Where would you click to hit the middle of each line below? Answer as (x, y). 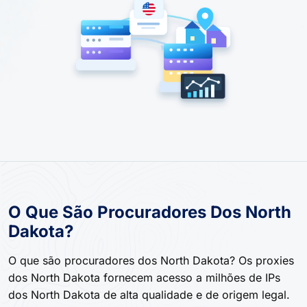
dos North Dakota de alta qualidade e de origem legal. (149, 294)
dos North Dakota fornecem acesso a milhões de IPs (144, 277)
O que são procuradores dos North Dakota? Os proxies (151, 260)
